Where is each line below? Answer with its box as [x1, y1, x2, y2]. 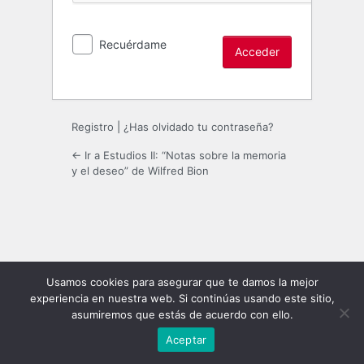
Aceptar [165, 332, 207, 346]
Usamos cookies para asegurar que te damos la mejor [45, 275, 318, 288]
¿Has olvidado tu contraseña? [123, 119, 274, 133]
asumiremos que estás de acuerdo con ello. [71, 308, 293, 321]
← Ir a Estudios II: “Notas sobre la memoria [71, 148, 286, 162]
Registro [71, 119, 114, 133]
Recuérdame [99, 37, 167, 51]
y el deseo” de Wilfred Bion [71, 163, 209, 177]
